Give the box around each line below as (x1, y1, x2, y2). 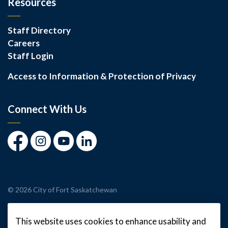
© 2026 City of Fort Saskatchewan (8, 185, 117, 194)
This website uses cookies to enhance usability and (15, 216, 206, 226)
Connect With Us (8, 102, 87, 115)
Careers (8, 37, 40, 48)
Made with (8, 206, 43, 215)
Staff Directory (8, 24, 71, 36)
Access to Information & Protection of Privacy (8, 70, 196, 81)
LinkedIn (76, 145, 110, 156)
